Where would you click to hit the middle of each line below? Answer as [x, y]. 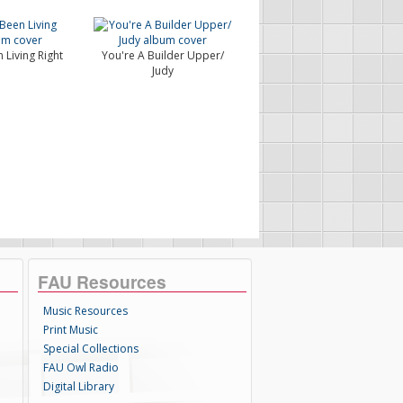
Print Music [71, 330]
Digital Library [79, 386]
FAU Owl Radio [81, 367]
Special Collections [91, 349]
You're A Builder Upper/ [162, 55]
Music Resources [86, 311]
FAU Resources [103, 282]
